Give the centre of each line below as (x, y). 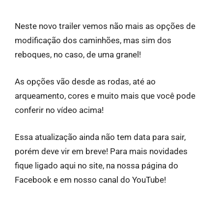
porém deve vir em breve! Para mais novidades (101, 151)
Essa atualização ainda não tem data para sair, (100, 137)
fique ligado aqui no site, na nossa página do (96, 166)
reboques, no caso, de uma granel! (78, 55)
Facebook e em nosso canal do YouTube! (90, 180)
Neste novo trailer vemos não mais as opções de (105, 26)
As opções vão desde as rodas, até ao (85, 82)
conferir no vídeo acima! (59, 110)
